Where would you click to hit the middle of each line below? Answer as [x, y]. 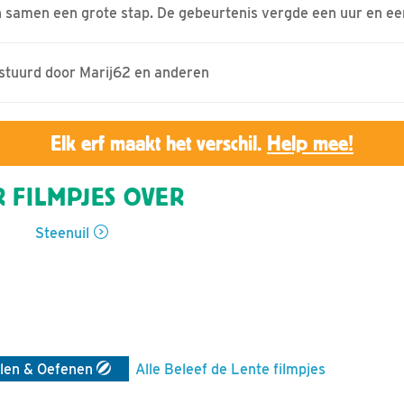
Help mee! [310, 143]
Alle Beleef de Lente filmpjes [230, 369]
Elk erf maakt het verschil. [159, 143]
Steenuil [62, 233]
